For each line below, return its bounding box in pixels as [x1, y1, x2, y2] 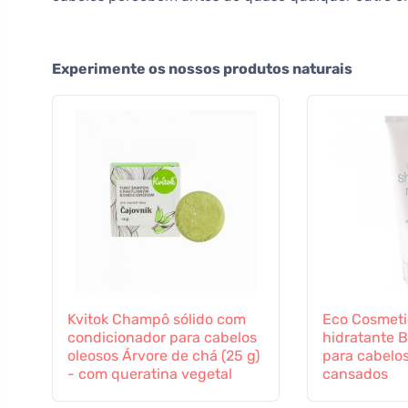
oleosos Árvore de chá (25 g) [67, 347, 260, 365]
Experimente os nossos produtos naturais [52, 60, 352, 78]
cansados [321, 365, 388, 383]
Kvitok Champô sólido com [67, 311, 246, 329]
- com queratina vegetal [67, 365, 232, 383]
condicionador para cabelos [67, 329, 257, 347]
